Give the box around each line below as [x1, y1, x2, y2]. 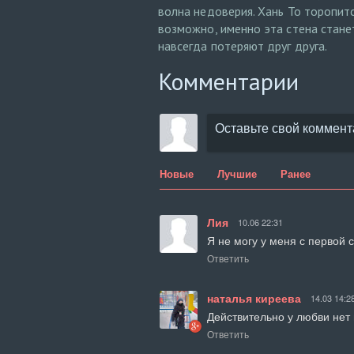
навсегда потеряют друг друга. [158, 38, 328, 54]
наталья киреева [207, 290, 301, 306]
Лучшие [217, 166, 257, 181]
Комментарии [158, 66, 299, 96]
